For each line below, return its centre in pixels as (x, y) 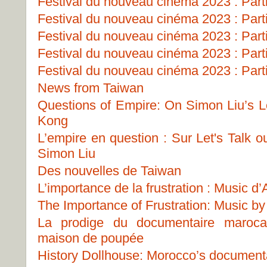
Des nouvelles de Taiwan (109, 171)
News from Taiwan (91, 88)
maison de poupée (91, 238)
